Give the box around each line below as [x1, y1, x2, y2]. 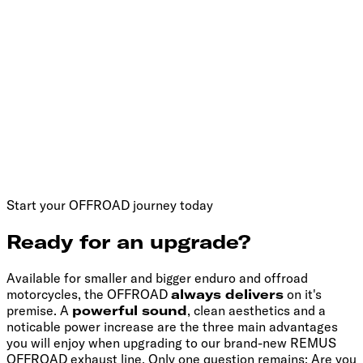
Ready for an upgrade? [6, 229, 250, 254]
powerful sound [72, 302, 187, 319]
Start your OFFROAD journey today [6, 197, 213, 214]
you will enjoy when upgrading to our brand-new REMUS [6, 335, 336, 352]
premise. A [6, 302, 72, 319]
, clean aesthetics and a [187, 302, 326, 319]
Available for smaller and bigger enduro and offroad [6, 270, 308, 287]
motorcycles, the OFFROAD [6, 286, 171, 303]
